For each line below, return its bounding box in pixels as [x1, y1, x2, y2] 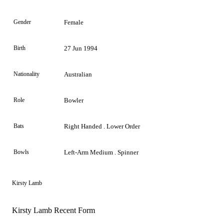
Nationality [13, 70, 39, 77]
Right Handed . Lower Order [64, 122, 140, 130]
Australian [64, 70, 92, 78]
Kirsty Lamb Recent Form [12, 205, 95, 214]
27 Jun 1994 [64, 44, 97, 52]
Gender [13, 18, 31, 25]
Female [64, 18, 83, 26]
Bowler [64, 96, 83, 104]
